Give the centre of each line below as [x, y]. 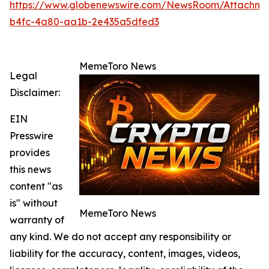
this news [30, 170]
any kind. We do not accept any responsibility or [120, 237]
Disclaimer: [35, 93]
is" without [34, 203]
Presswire [32, 136]
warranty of [37, 220]
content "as [36, 186]
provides [30, 153]
